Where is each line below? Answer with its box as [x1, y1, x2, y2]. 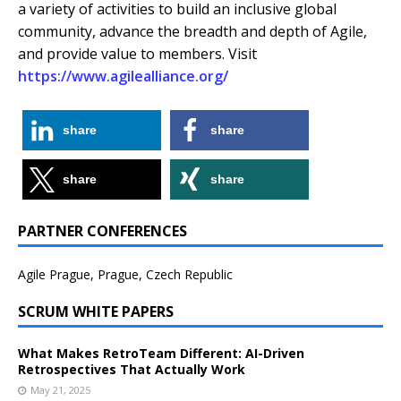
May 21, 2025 [30, 383, 90, 397]
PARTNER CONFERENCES [18, 221, 187, 242]
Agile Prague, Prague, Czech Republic [18, 266, 233, 284]
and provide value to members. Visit [18, 44, 257, 64]
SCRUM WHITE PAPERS [18, 302, 174, 322]
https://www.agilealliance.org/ [18, 66, 228, 87]
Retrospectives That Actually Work [18, 361, 245, 379]
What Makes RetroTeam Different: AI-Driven [18, 345, 304, 363]
